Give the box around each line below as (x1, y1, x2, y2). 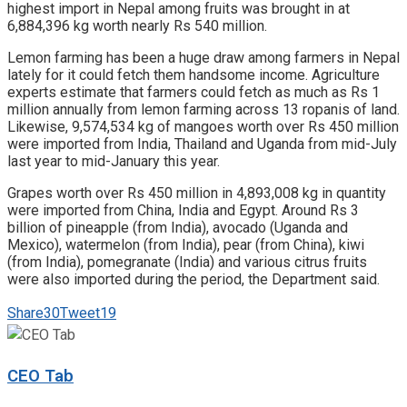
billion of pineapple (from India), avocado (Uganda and (7, 218, 348, 236)
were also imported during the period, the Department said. (7, 270, 380, 288)
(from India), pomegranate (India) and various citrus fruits (7, 253, 367, 271)
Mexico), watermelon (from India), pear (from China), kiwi (7, 235, 364, 253)
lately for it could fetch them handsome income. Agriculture (7, 65, 380, 84)
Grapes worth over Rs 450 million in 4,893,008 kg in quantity (7, 184, 386, 202)
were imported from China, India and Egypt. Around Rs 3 (7, 201, 359, 219)
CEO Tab (7, 362, 74, 389)
